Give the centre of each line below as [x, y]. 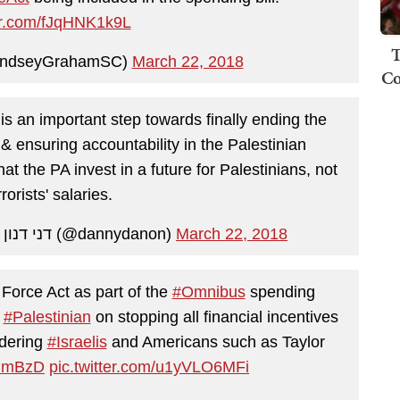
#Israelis [77, 342]
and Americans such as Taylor [216, 342]
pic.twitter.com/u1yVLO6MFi [149, 367]
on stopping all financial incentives [214, 317]
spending [280, 292]
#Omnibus [208, 292]
